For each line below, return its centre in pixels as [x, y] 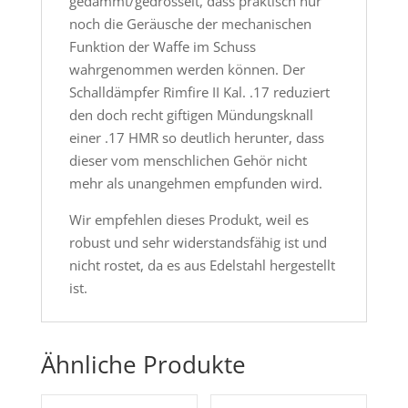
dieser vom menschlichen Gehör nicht [188, 161]
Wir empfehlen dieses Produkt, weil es [189, 220]
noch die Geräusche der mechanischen [190, 24]
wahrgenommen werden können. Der [187, 70]
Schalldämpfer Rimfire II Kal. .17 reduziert [199, 92]
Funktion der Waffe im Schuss [162, 47]
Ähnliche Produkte [143, 365]
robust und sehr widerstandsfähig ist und [198, 243]
